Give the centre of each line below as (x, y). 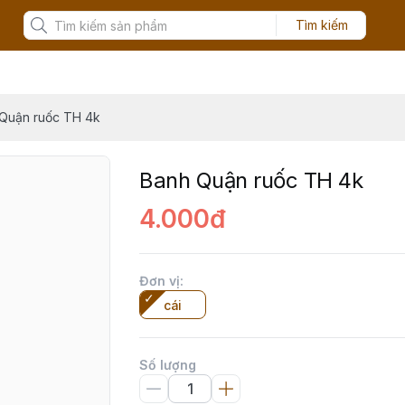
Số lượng (168, 365)
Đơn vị (160, 281)
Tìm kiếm (321, 25)
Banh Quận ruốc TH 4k (251, 180)
